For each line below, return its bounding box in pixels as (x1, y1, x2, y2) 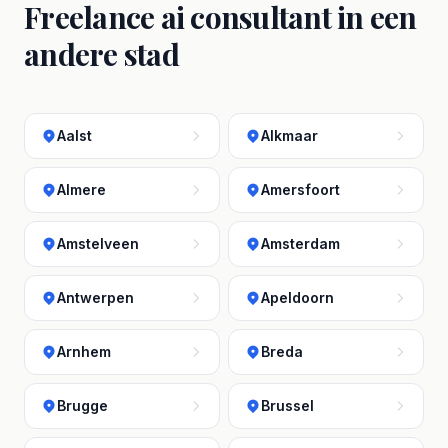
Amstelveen (57, 235, 139, 252)
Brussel (261, 397, 314, 414)
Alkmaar (261, 127, 318, 144)
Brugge (57, 397, 108, 414)
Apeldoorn (261, 289, 334, 306)
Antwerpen (57, 289, 134, 306)
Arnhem (57, 343, 111, 360)
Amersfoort (261, 181, 340, 198)
